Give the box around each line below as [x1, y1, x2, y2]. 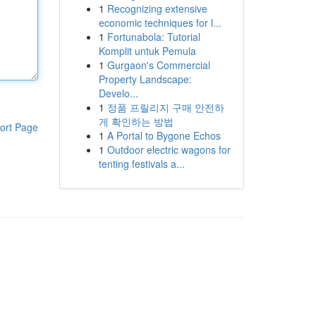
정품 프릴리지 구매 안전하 [107, 100, 224, 114]
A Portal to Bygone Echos [107, 128, 221, 142]
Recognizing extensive [107, 1, 207, 16]
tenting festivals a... [98, 157, 185, 171]
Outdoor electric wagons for [107, 142, 231, 157]
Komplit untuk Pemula [98, 44, 196, 58]
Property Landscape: [98, 72, 192, 86]
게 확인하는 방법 [98, 114, 174, 128]
